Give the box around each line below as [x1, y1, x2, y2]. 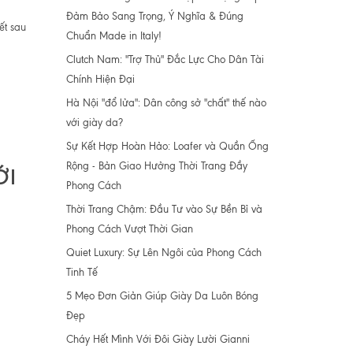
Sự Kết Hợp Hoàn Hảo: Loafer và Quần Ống [65, 140, 269, 152]
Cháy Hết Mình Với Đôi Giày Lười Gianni [65, 333, 250, 345]
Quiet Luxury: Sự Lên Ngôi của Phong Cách [65, 247, 262, 258]
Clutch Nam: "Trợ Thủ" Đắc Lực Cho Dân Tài [65, 54, 264, 65]
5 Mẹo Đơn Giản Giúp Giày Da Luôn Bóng [65, 290, 258, 302]
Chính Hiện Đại [65, 73, 135, 85]
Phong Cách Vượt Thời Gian [65, 223, 193, 235]
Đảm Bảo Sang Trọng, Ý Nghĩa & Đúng [65, 10, 243, 22]
